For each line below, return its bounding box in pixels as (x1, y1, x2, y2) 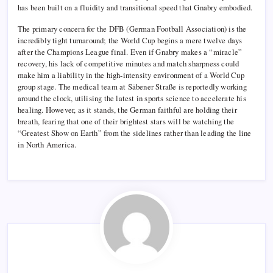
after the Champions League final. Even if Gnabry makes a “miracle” (18, 46, 243, 58)
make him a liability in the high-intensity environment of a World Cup (18, 69, 244, 81)
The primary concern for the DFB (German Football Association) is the (18, 23, 247, 35)
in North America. (18, 139, 77, 151)
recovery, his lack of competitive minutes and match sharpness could (18, 58, 239, 69)
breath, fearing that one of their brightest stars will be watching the (18, 116, 235, 127)
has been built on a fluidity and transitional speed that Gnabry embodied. (18, 2, 253, 13)
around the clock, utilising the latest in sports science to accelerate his (18, 93, 246, 104)
